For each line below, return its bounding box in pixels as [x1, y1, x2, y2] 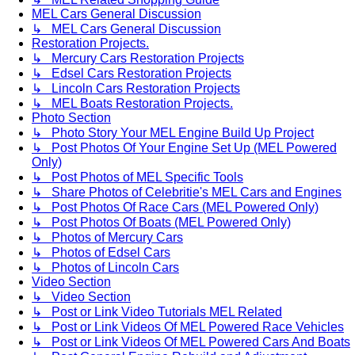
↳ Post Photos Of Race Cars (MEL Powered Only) [32, 200, 319, 215]
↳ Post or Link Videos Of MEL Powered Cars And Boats [32, 335, 350, 349]
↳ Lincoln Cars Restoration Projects [32, 82, 240, 96]
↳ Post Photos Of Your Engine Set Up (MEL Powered [32, 141, 337, 155]
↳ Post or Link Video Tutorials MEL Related [32, 305, 282, 319]
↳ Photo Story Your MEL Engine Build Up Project [32, 126, 314, 140]
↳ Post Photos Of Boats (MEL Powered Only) [32, 216, 291, 230]
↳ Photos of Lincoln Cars [32, 261, 179, 275]
